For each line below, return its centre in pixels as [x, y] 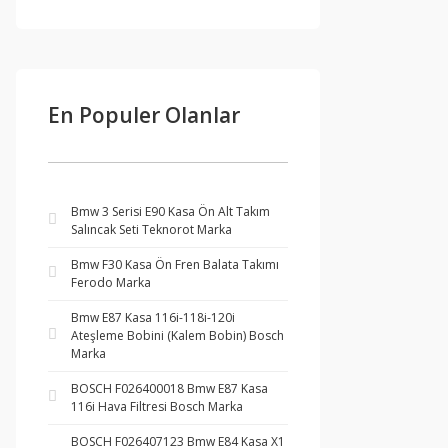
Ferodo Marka [111, 282]
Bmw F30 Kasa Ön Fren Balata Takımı [175, 264]
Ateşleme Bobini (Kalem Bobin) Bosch [177, 335]
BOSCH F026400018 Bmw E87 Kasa [169, 388]
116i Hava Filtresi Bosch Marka [157, 406]
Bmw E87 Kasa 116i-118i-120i [153, 317]
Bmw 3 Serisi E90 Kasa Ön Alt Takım [170, 211]
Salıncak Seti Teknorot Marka [151, 229]
